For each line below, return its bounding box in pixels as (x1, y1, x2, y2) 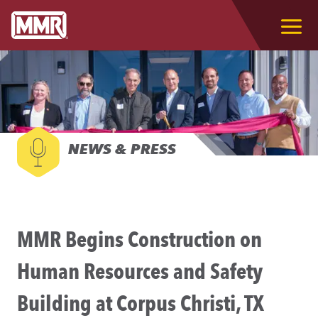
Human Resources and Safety (17, 258, 263, 285)
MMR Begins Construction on (17, 226, 262, 253)
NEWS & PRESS (68, 141, 176, 158)
